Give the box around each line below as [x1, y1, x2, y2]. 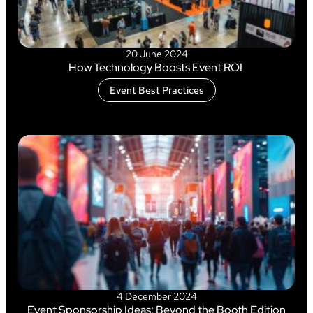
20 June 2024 [125, 47, 188, 60]
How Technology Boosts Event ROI [68, 59, 245, 75]
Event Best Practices [109, 83, 204, 96]
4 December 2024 [116, 290, 197, 303]
